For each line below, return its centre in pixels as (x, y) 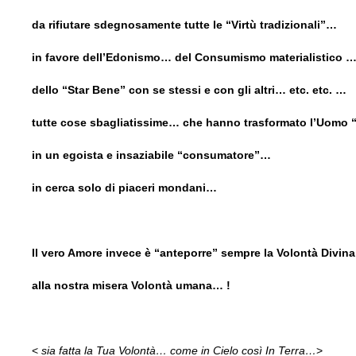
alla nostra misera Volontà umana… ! (131, 285)
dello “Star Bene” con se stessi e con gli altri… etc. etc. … (192, 89)
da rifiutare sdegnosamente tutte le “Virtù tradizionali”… (184, 24)
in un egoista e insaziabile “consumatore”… (151, 155)
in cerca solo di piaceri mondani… (126, 187)
